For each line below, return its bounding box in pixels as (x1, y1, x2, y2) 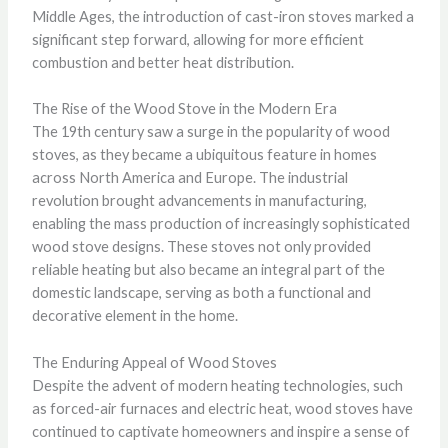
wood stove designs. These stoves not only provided (31, 238, 371, 256)
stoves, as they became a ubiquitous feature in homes (31, 146, 377, 164)
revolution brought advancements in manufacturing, (31, 192, 367, 210)
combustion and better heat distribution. (31, 53, 294, 71)
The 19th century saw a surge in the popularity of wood (31, 123, 390, 141)
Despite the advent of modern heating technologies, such (31, 376, 403, 394)
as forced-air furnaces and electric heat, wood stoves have (31, 399, 413, 417)
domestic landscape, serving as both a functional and (31, 284, 371, 302)
